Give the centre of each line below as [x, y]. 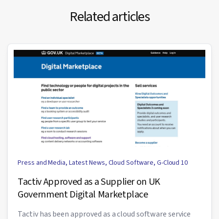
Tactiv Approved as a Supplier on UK [89, 182]
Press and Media [42, 163]
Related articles [109, 16]
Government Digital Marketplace [83, 194]
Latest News [87, 163]
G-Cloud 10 [172, 163]
